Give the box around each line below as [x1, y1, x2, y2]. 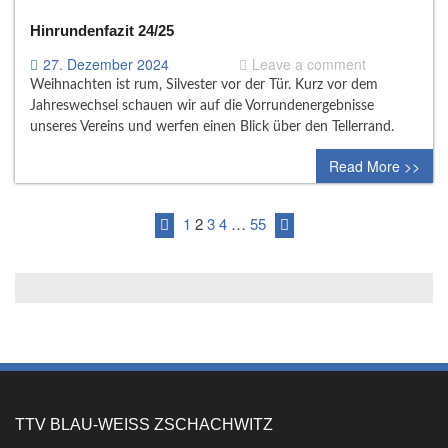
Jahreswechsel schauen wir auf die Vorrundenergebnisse [30, 98, 374, 113]
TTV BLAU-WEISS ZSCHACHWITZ [15, 415, 263, 433]
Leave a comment [252, 53, 366, 74]
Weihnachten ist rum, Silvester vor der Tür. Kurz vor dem [30, 77, 378, 92]
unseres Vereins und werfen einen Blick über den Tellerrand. [30, 119, 394, 134]
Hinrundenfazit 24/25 [30, 21, 174, 39]
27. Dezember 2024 [43, 53, 169, 74]
